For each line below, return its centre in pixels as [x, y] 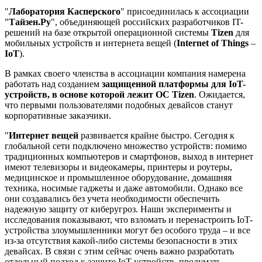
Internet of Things [213, 43]
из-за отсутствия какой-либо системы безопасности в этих [121, 240]
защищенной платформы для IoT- [174, 84]
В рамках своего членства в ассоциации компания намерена [125, 73]
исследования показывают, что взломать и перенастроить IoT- [129, 219]
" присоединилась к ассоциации [185, 11]
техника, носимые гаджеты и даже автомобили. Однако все [124, 188]
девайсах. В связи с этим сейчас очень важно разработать [119, 251]
